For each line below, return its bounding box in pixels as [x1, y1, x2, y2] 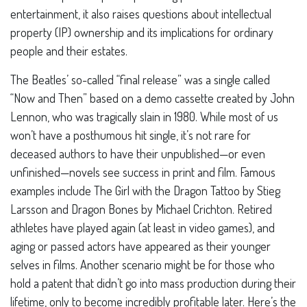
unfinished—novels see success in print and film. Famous [10, 164, 275, 180]
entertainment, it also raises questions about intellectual [10, 6, 271, 21]
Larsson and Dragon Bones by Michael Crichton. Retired [10, 201, 272, 217]
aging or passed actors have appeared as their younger [10, 238, 271, 254]
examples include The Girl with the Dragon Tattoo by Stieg [10, 183, 280, 198]
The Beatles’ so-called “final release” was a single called [10, 72, 270, 87]
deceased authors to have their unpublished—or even [10, 146, 265, 161]
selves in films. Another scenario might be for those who [10, 257, 275, 272]
